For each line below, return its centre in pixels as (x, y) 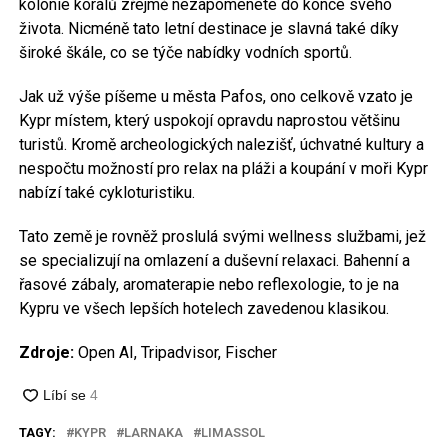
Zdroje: (46, 352)
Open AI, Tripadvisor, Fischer (175, 352)
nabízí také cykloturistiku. (106, 192)
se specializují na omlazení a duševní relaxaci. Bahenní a (214, 260)
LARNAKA (153, 432)
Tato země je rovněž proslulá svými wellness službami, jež (222, 236)
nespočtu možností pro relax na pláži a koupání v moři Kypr (223, 168)
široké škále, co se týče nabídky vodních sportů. (185, 52)
